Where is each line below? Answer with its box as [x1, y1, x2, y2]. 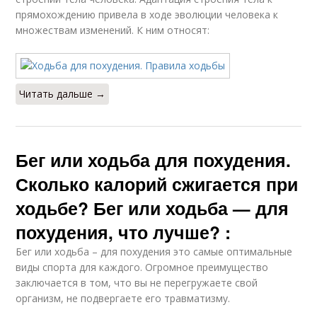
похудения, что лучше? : [16, 219, 231, 245]
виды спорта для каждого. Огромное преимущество [16, 260, 269, 274]
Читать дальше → [19, 87, 106, 100]
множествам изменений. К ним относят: [16, 23, 210, 37]
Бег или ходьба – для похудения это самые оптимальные [16, 245, 293, 258]
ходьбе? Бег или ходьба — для [16, 195, 289, 221]
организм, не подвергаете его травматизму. [16, 292, 231, 305]
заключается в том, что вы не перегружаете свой [16, 276, 258, 289]
